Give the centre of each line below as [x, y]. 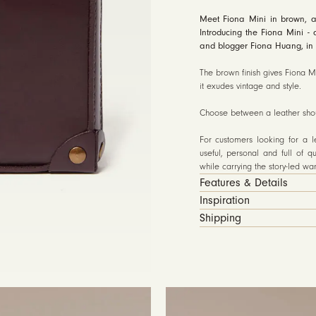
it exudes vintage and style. [250, 86]
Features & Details [243, 183]
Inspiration [224, 200]
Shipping [220, 218]
